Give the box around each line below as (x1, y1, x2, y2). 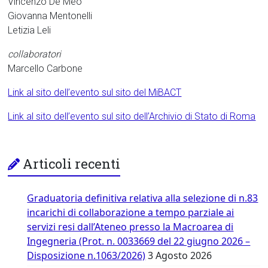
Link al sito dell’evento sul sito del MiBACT (8, 86, 182, 98)
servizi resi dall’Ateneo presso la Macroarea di (27, 220, 234, 233)
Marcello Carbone (8, 62, 83, 74)
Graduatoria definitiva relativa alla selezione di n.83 (27, 191, 258, 205)
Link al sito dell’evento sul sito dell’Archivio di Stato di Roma (8, 110, 256, 122)
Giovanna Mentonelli (8, 10, 93, 22)
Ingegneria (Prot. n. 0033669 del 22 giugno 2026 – (27, 234, 251, 248)
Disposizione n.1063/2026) (27, 248, 146, 262)
